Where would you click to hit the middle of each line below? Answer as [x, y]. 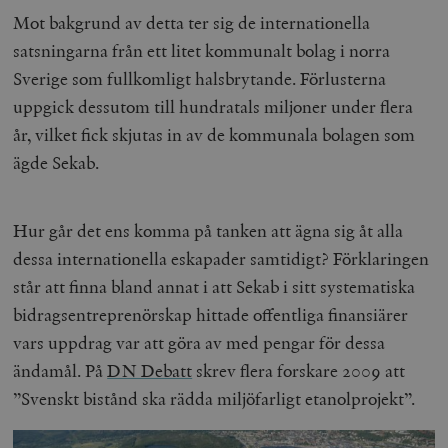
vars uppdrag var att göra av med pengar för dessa [199, 342]
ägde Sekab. [56, 162]
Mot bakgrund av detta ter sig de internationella [192, 22]
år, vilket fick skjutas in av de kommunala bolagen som [214, 134]
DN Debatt [150, 370]
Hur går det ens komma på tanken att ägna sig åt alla [208, 230]
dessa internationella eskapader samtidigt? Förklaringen [221, 258]
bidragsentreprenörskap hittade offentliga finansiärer [211, 314]
